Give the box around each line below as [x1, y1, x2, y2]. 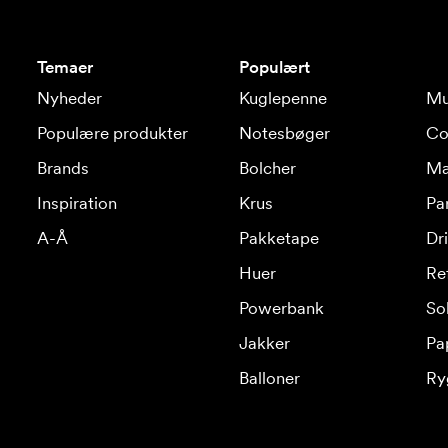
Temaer [36, 56, 93, 78]
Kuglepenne [238, 87, 327, 109]
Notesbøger [238, 122, 330, 144]
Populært [238, 56, 310, 78]
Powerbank [238, 297, 324, 319]
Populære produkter [36, 122, 188, 144]
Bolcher [238, 157, 296, 179]
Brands [36, 157, 89, 179]
